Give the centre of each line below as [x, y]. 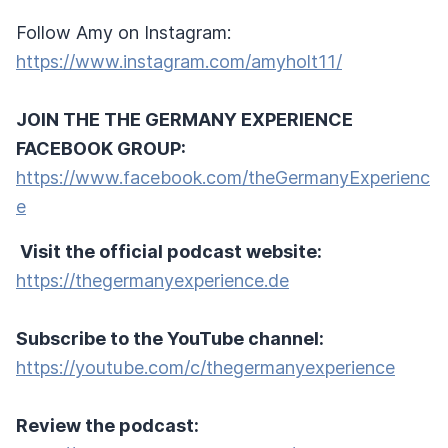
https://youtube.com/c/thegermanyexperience [205, 367]
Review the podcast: [107, 425]
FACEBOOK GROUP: [101, 148]
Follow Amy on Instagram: [123, 32]
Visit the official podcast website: [169, 251]
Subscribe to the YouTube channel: [170, 338]
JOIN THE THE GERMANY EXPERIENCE [184, 119]
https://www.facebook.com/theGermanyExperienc [223, 177]
